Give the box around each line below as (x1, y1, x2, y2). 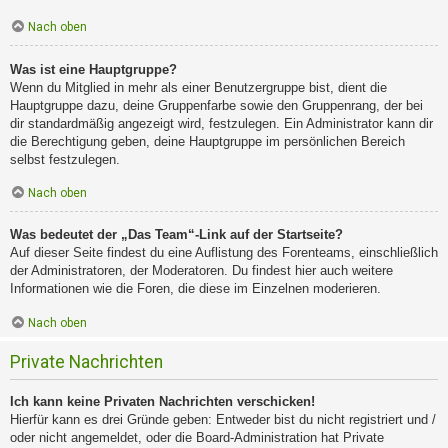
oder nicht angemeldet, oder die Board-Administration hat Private (10, 429, 384, 445)
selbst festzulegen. (10, 151, 120, 167)
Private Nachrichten (10, 351, 163, 372)
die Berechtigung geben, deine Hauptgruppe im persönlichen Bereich (10, 133, 405, 149)
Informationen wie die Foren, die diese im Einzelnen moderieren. (10, 281, 381, 297)
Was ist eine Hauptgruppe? (10, 61, 177, 77)
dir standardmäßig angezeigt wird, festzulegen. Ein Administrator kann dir (10, 115, 433, 131)
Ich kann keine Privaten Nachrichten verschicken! (10, 393, 315, 409)
